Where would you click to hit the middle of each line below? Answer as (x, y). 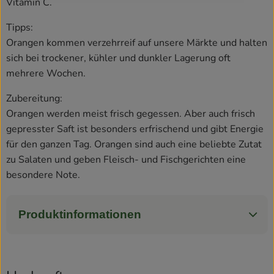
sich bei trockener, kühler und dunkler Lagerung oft (118, 58)
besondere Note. (43, 175)
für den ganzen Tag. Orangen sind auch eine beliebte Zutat (134, 144)
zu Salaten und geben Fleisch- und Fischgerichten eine (126, 159)
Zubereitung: (34, 98)
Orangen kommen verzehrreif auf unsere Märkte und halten (137, 43)
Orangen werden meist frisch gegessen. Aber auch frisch (131, 113)
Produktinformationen (80, 214)
